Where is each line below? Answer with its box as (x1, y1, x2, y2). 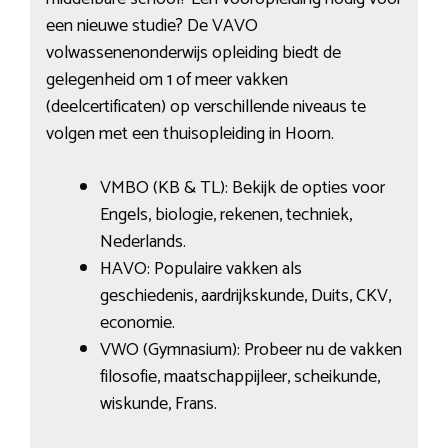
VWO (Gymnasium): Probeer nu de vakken (99, 334, 402, 365)
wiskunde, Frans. (99, 388, 217, 419)
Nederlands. (99, 226, 186, 257)
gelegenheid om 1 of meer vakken (45, 64, 288, 95)
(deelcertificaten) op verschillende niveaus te (45, 91, 366, 122)
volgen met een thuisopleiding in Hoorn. (45, 118, 334, 149)
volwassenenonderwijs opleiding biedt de (45, 37, 341, 68)
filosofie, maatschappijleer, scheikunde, (99, 361, 380, 392)
